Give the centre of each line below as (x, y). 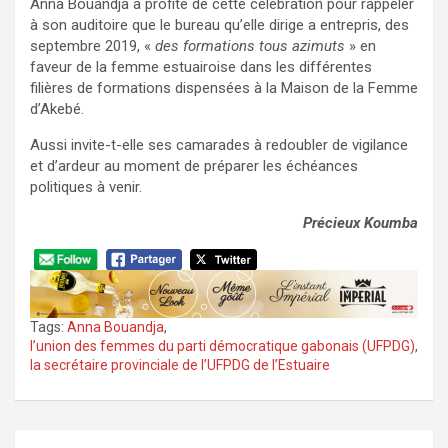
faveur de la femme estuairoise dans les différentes (201, 67)
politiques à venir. (86, 187)
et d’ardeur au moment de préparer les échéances (194, 166)
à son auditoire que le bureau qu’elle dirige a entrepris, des (219, 25)
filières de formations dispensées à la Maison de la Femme (224, 88)
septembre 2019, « (92, 46)
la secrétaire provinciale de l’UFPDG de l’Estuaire (180, 365)
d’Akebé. (57, 109)
